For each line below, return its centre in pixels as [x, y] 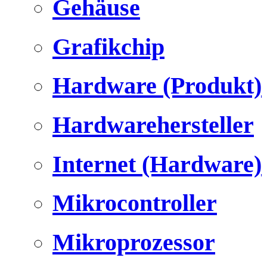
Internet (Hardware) [157, 164]
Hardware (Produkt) [157, 86]
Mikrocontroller [135, 203]
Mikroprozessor [134, 243]
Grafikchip [108, 46]
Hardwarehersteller [153, 125]
